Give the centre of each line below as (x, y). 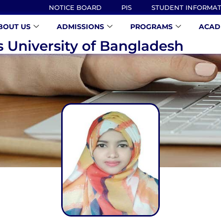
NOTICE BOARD (75, 7)
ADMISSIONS (81, 27)
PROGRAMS (152, 27)
